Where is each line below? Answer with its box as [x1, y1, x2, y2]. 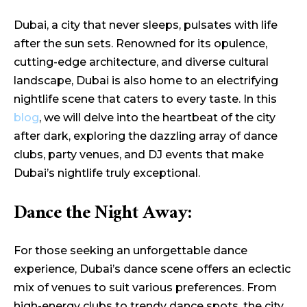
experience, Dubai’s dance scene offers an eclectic [14, 262, 291, 275]
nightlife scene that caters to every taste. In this [14, 93, 277, 106]
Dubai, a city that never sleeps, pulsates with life [14, 19, 278, 32]
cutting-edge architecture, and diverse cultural [14, 56, 269, 69]
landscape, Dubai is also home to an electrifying [14, 74, 278, 87]
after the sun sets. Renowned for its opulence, [14, 37, 267, 50]
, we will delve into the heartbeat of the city [39, 111, 275, 124]
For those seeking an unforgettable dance [14, 244, 247, 257]
